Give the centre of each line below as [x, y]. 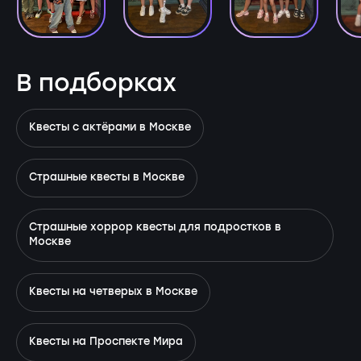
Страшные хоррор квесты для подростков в [155, 228]
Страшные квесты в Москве [107, 178]
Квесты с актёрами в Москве [110, 128]
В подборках [96, 84]
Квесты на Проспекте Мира [106, 342]
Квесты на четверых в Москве [113, 293]
